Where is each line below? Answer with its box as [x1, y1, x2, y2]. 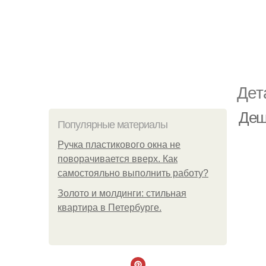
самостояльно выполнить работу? [58, 168, 208, 178]
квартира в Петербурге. [58, 202, 161, 213]
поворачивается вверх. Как [58, 154, 178, 164]
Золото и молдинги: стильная [58, 188, 186, 198]
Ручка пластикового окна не [58, 140, 180, 150]
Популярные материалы [58, 119, 167, 131]
